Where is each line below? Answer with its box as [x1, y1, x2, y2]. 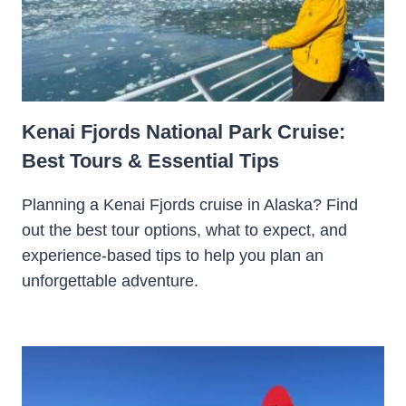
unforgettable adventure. [22, 272, 198, 291]
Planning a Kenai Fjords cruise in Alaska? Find [22, 196, 358, 215]
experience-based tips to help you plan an [22, 246, 324, 266]
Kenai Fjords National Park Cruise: [22, 121, 345, 144]
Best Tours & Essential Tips [22, 150, 279, 173]
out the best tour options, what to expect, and [22, 221, 347, 240]
